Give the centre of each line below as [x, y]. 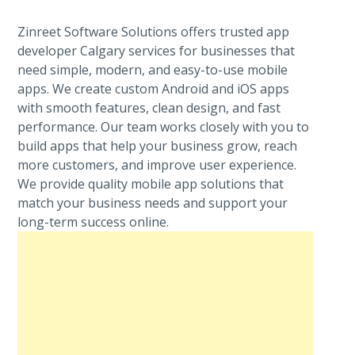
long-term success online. [94, 222]
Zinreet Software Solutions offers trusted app [154, 32]
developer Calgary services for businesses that [157, 51]
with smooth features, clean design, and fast [149, 108]
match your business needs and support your [153, 203]
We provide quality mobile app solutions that [151, 184]
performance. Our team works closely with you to [164, 127]
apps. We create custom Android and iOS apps [154, 89]
